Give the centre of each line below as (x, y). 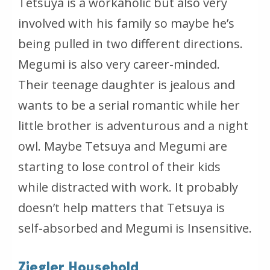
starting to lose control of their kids (119, 166)
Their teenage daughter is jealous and (127, 84)
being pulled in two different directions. (130, 43)
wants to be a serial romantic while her (129, 105)
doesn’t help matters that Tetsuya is (121, 207)
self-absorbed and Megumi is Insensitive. (135, 228)
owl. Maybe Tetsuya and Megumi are (123, 146)
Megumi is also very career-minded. (119, 64)
